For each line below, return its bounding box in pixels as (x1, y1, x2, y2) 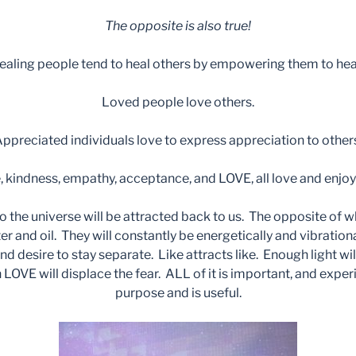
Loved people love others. (102, 95, 254, 110)
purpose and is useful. (114, 285, 242, 301)
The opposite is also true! (105, 18, 251, 34)
